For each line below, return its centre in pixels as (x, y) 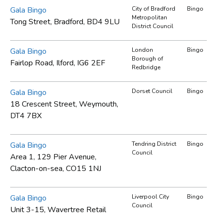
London (142, 50)
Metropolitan (149, 17)
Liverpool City (150, 196)
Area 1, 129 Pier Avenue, (53, 157)
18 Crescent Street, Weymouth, (64, 104)
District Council (153, 26)
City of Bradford (154, 8)
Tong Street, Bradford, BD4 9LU (65, 22)
